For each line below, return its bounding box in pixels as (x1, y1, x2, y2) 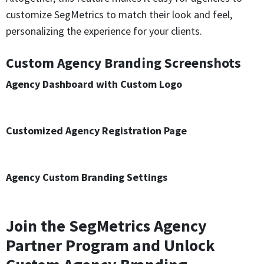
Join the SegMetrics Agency (6, 214, 207, 236)
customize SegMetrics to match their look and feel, (6, 8, 232, 22)
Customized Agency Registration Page (6, 124, 187, 138)
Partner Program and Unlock (6, 234, 215, 256)
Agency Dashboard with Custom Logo (6, 77, 182, 91)
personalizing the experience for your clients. (6, 24, 202, 38)
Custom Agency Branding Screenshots (6, 54, 241, 71)
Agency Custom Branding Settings (6, 170, 167, 184)
